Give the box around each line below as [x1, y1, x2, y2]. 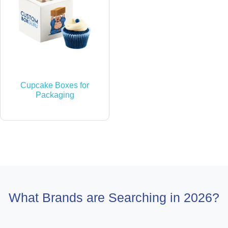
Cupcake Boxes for [20, 80, 90, 90]
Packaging [35, 90, 74, 99]
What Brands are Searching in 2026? [9, 190, 219, 205]
